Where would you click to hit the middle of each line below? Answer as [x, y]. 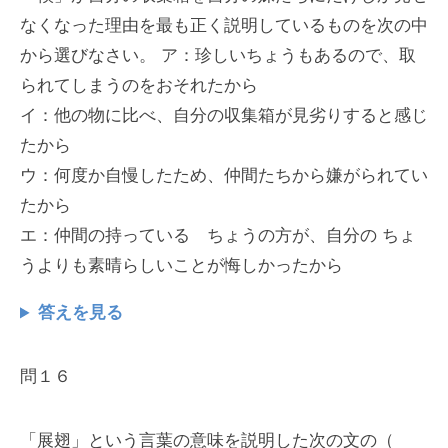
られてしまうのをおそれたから [139, 86]
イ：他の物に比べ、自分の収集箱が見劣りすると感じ [224, 116]
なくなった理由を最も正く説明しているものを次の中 [224, 26]
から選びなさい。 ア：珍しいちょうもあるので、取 [218, 56]
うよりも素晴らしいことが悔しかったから [181, 266]
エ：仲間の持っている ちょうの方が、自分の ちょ [218, 236]
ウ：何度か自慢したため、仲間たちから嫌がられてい [224, 176]
